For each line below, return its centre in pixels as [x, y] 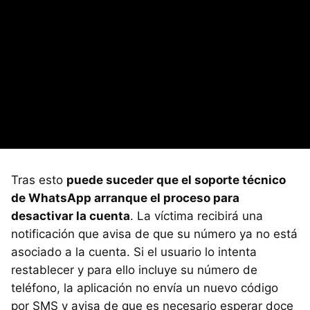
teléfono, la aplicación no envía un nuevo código [145, 288]
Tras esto [39, 180]
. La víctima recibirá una [197, 216]
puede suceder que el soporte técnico [176, 180]
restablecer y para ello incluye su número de [134, 270]
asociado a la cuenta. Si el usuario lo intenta [134, 252]
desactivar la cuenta [71, 216]
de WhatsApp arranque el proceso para [125, 198]
